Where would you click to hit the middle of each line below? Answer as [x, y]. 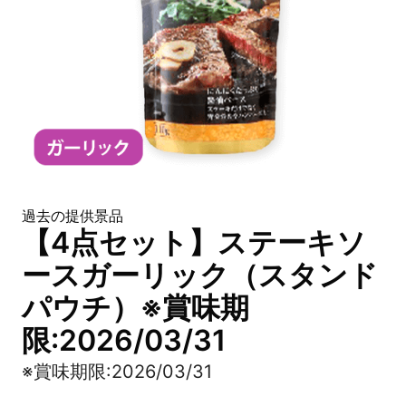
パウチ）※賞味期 [135, 308]
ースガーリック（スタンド [200, 275]
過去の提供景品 [72, 216]
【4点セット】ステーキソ [194, 242]
